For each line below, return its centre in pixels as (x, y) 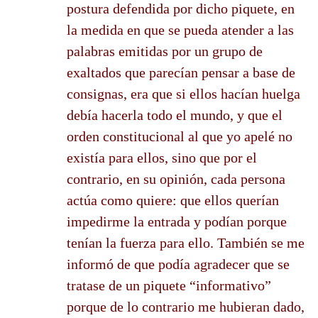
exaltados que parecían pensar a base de (181, 72)
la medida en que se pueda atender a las (180, 29)
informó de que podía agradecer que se (178, 264)
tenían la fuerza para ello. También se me (186, 242)
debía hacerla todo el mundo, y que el (175, 115)
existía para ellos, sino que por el (162, 157)
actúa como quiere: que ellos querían (173, 200)
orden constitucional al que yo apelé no (180, 136)
